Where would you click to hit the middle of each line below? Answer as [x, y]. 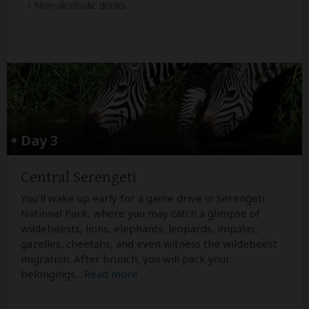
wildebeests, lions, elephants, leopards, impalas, [139, 228]
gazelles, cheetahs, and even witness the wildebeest [149, 243]
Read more [111, 273]
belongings [48, 273]
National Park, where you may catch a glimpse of [140, 213]
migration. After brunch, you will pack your [126, 258]
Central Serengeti [79, 177]
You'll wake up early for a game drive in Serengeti [143, 198]
